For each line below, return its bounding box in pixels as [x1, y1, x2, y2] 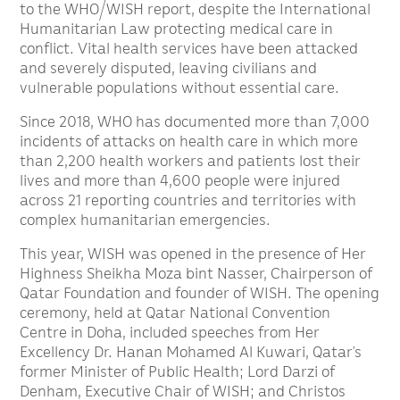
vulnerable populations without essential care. [20, 78, 340, 97]
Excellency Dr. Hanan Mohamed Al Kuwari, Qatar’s [20, 342, 362, 362]
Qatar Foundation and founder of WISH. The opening [20, 283, 380, 303]
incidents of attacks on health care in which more [20, 131, 359, 151]
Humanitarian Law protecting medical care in [20, 19, 334, 38]
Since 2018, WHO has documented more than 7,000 [20, 112, 371, 131]
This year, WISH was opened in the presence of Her [20, 244, 367, 263]
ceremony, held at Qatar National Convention [20, 303, 331, 322]
